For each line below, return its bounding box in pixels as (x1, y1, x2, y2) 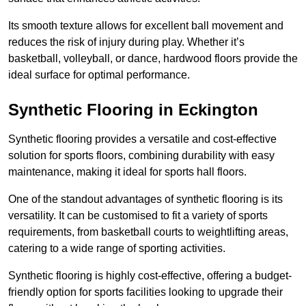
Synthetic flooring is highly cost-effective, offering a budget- (8, 270, 292, 282)
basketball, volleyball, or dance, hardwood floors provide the (8, 53, 298, 65)
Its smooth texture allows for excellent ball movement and (8, 20, 283, 32)
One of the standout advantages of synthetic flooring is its (8, 193, 283, 206)
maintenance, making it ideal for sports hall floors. (8, 166, 247, 178)
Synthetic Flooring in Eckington (8, 100, 258, 120)
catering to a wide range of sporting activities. (8, 242, 225, 255)
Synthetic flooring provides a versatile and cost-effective (8, 133, 277, 145)
